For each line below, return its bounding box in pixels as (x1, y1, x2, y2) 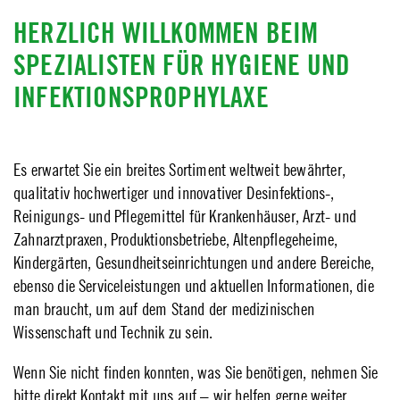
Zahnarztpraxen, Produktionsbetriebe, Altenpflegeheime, (13, 229, 338, 249)
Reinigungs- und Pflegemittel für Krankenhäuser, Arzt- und (13, 205, 356, 226)
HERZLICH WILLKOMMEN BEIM (13, 16, 319, 50)
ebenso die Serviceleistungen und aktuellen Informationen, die (13, 275, 374, 296)
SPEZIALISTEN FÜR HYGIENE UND (13, 48, 351, 82)
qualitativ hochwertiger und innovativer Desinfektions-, (13, 182, 335, 203)
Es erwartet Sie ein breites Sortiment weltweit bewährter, (13, 159, 346, 179)
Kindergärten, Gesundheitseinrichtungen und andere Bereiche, (13, 252, 375, 272)
